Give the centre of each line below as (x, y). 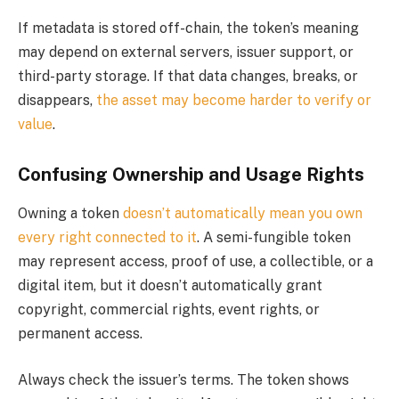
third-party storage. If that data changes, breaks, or (188, 77)
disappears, (57, 101)
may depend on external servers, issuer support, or (186, 53)
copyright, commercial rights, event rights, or (169, 310)
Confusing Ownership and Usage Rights (191, 174)
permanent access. (80, 334)
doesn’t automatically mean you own (243, 214)
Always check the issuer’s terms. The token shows (183, 379)
